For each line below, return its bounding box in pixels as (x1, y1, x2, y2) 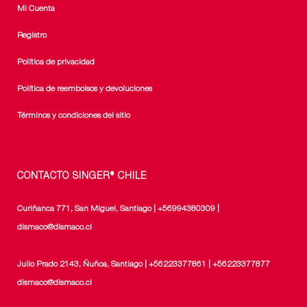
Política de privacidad (17, 58, 95, 66)
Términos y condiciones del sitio (17, 112, 130, 120)
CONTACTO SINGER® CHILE (17, 172, 147, 182)
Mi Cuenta (17, 5, 55, 13)
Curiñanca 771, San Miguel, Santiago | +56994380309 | (17, 205, 219, 213)
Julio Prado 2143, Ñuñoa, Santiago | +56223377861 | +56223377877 (17, 260, 270, 269)
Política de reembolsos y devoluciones (17, 85, 152, 93)
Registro (17, 32, 47, 40)
